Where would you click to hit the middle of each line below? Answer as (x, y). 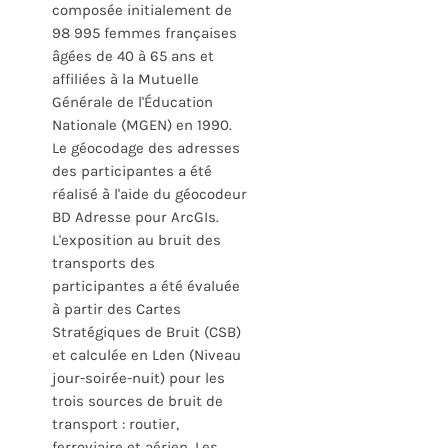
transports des (103, 263)
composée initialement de (142, 10)
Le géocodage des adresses (146, 148)
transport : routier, (115, 424)
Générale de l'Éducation (132, 102)
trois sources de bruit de (137, 401)
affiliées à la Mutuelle (125, 79)
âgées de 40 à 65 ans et (133, 56)
